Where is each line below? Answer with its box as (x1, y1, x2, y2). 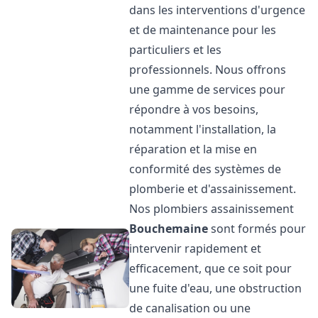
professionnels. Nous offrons (129, 62, 287, 77)
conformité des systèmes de (129, 161, 282, 177)
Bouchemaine (129, 221, 209, 236)
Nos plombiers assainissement (129, 201, 295, 216)
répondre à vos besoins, (129, 102, 259, 117)
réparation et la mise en (129, 141, 258, 157)
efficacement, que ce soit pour (129, 261, 292, 276)
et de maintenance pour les (129, 22, 277, 38)
